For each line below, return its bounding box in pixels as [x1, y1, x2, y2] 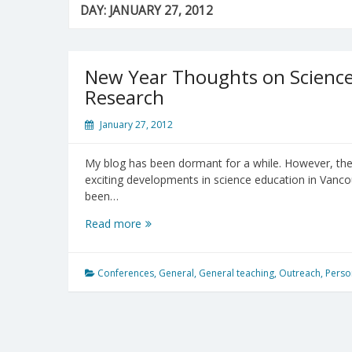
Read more [85, 215, 141, 231]
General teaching [199, 266, 274, 280]
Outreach [279, 266, 321, 280]
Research [85, 83, 164, 110]
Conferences [97, 266, 154, 280]
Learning [141, 313, 185, 329]
